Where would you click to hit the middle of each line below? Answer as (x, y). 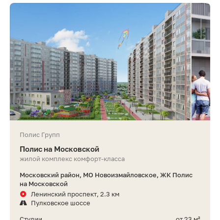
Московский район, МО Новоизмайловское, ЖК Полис (106, 175)
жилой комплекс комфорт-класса (72, 159)
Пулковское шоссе (61, 203)
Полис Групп (40, 135)
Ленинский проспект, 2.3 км (75, 194)
